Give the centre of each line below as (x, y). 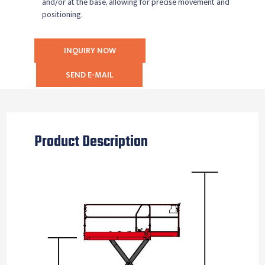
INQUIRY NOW (90, 50)
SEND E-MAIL (90, 75)
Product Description (91, 142)
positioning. (63, 14)
